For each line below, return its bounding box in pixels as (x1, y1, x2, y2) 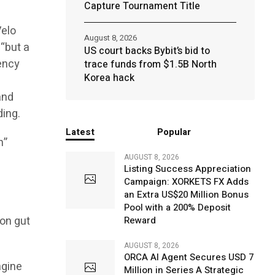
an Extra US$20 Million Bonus (123, 188, 249, 201)
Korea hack (83, 71, 134, 85)
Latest (65, 125, 95, 139)
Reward (123, 214, 156, 227)
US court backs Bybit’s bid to (83, 44, 210, 58)
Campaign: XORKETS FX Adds (123, 175, 249, 188)
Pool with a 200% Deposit (123, 201, 231, 214)
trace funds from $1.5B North (83, 57, 217, 72)
